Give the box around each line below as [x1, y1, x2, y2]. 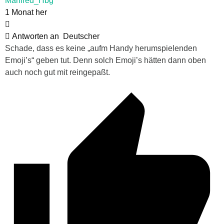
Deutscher [63, 32, 99, 41]
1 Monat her [5, 8, 47, 17]
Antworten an [10, 32, 63, 41]
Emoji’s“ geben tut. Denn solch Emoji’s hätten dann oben [5, 56, 206, 65]
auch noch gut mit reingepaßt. [5, 68, 110, 77]
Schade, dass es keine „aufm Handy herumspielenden [5, 44, 197, 53]
